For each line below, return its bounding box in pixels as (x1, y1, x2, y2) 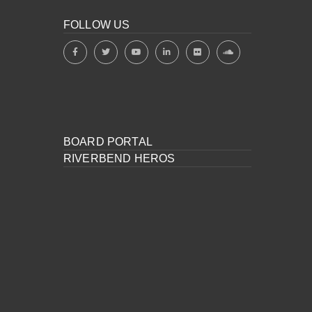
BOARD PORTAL (63, 136, 153, 148)
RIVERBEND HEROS (63, 153, 175, 165)
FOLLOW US (63, 19, 130, 31)
